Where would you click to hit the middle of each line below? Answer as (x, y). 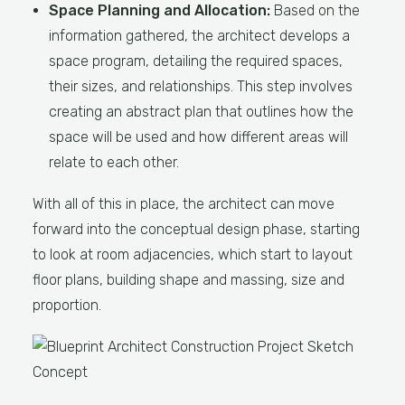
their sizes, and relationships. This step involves (201, 86)
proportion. (67, 305)
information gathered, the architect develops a (199, 36)
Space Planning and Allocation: (160, 10)
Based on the (315, 10)
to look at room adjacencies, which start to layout (193, 254)
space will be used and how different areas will (198, 137)
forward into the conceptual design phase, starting (196, 229)
